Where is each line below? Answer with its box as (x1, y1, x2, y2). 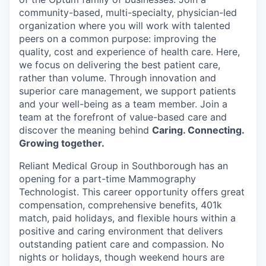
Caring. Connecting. (152, 123, 244, 136)
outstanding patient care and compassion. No (19, 237, 224, 250)
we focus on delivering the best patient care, (19, 58, 220, 71)
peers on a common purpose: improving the (19, 32, 216, 45)
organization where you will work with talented (19, 19, 230, 31)
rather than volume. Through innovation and (19, 71, 216, 84)
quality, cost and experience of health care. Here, (19, 45, 240, 58)
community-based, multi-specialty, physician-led (19, 6, 237, 18)
